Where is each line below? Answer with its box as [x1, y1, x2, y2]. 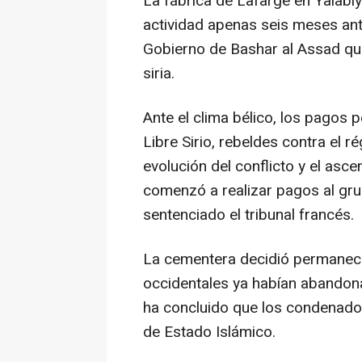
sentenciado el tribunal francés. [143, 204, 354, 227]
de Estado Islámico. [143, 321, 276, 344]
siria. [143, 62, 175, 86]
